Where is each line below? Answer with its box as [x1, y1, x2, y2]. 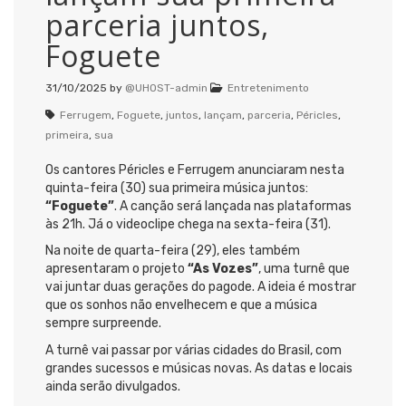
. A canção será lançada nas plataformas [114, 198, 352, 214]
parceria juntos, [45, 5, 269, 44]
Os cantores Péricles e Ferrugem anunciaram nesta [45, 161, 344, 178]
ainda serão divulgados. [45, 378, 180, 394]
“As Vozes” [188, 261, 258, 277]
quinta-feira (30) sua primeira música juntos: [45, 179, 308, 196]
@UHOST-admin [125, 81, 208, 94]
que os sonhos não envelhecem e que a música [45, 297, 317, 314]
